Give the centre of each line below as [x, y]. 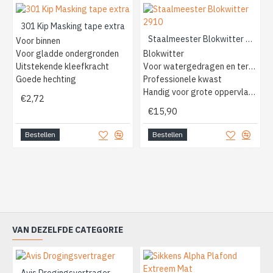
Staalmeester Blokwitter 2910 [249, 39]
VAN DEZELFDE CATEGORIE [68, 230]
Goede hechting [46, 79]
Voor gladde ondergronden [67, 53]
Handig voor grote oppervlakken [252, 92]
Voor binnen [38, 41]
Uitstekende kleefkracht [62, 66]
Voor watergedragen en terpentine [252, 66]
